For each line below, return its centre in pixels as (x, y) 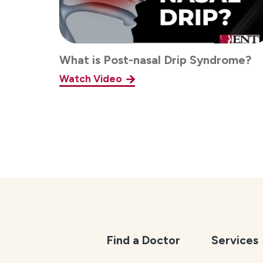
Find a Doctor (143, 240)
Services (235, 240)
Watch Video (91, 79)
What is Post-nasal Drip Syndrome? (156, 60)
